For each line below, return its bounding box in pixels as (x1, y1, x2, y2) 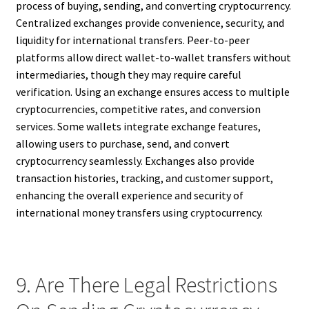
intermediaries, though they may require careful (15, 67, 241, 81)
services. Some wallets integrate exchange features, (15, 119, 261, 133)
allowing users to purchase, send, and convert (15, 136, 230, 150)
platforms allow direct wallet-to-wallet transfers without (15, 50, 291, 64)
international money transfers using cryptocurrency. (15, 205, 263, 219)
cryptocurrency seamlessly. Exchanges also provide (15, 153, 255, 168)
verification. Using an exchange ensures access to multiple (15, 84, 290, 99)
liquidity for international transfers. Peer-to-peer (15, 32, 250, 47)
